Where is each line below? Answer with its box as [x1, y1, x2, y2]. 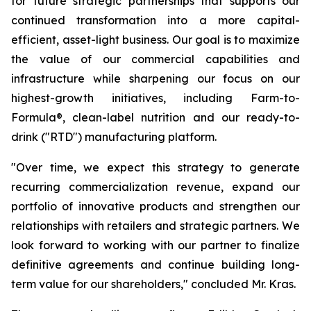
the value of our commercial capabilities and [11, 52, 300, 66]
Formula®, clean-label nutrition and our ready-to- [11, 110, 300, 124]
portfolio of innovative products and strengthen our [11, 199, 300, 213]
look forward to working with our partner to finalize [11, 238, 300, 252]
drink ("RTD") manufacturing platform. [11, 130, 217, 144]
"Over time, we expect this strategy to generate [11, 160, 300, 174]
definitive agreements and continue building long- [11, 258, 300, 271]
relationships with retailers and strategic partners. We [11, 219, 300, 233]
